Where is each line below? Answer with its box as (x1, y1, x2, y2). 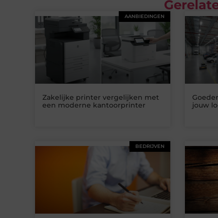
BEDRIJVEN (135, 143, 164, 150)
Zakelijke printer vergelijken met (42, 93, 159, 102)
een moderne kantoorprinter (42, 101, 145, 110)
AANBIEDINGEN (124, 13, 164, 20)
